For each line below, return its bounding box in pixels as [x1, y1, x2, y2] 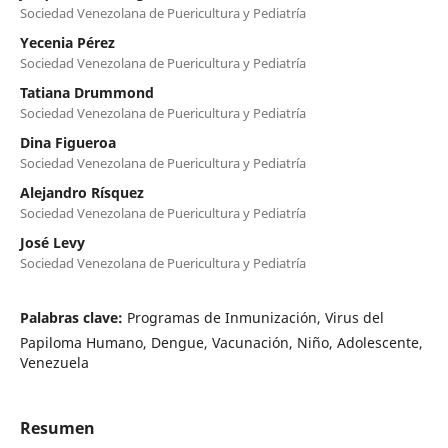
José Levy [19, 232, 85, 252]
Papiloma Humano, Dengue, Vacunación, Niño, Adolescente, [19, 332, 423, 352]
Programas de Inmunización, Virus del [126, 307, 384, 327]
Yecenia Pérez [19, 32, 115, 52]
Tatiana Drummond [19, 82, 154, 102]
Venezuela [19, 352, 89, 372]
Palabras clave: [19, 307, 127, 327]
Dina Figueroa [19, 132, 116, 152]
